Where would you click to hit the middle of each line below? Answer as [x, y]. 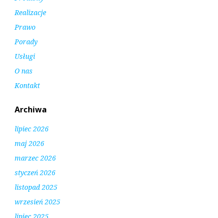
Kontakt [27, 86]
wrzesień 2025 [37, 202]
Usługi [25, 56]
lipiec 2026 [32, 129]
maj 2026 [29, 144]
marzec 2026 [35, 158]
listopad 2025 [36, 187]
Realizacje [30, 13]
